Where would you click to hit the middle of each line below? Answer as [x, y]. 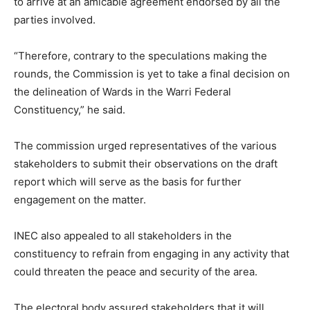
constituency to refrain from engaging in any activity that [152, 254]
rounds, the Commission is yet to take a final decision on [152, 74]
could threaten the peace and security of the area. [136, 272]
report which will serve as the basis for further [128, 182]
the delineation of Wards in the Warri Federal [122, 92]
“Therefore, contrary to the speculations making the [140, 56]
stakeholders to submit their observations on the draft [146, 164]
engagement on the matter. [80, 200]
